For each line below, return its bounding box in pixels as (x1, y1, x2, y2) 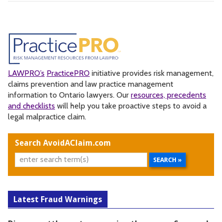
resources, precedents (131, 90, 206, 100)
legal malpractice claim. (8, 111, 86, 121)
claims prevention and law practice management (8, 79, 173, 89)
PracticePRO (47, 68, 90, 78)
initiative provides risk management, (90, 68, 214, 78)
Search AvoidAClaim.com (15, 138, 111, 148)
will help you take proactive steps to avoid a (55, 101, 207, 111)
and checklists (8, 101, 55, 111)
